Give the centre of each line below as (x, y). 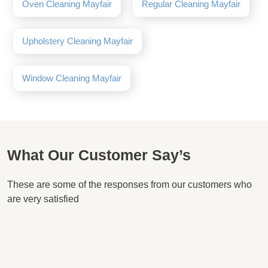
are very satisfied (43, 199)
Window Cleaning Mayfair (72, 78)
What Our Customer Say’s (99, 155)
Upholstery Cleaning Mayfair (77, 41)
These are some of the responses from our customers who (130, 184)
